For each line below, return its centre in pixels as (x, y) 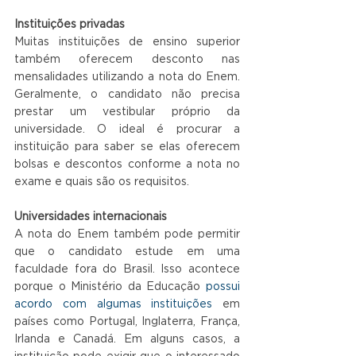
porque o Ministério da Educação (108, 287)
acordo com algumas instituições (118, 305)
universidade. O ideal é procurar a (127, 130)
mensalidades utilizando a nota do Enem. (127, 77)
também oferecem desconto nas (127, 60)
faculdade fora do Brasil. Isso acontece (127, 270)
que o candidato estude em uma (127, 252)
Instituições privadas (70, 25)
